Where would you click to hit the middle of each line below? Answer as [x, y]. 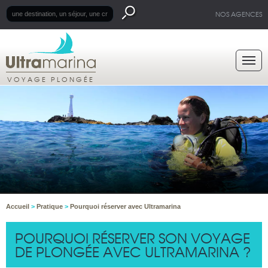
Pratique [51, 207]
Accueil [19, 207]
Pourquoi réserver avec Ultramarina [125, 207]
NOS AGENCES [239, 14]
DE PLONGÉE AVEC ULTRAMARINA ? [133, 252]
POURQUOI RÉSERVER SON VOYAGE [133, 238]
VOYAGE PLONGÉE [51, 79]
